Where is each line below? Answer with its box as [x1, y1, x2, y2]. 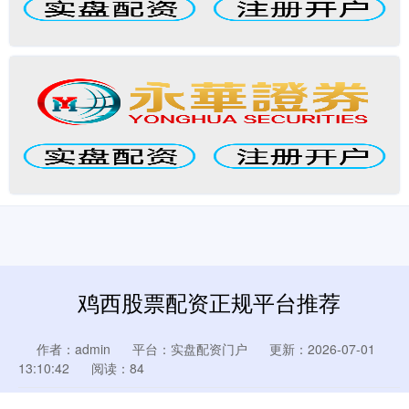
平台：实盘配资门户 [132, 340, 247, 358]
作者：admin [37, 340, 110, 358]
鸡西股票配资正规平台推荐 [78, 287, 341, 318]
